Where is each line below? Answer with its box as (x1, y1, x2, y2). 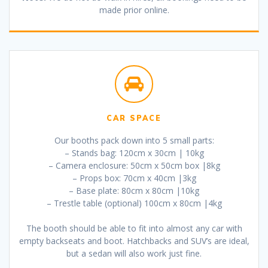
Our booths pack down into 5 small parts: (54, 135, 214, 147)
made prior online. (99, 4, 169, 16)
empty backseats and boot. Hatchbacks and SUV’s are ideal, (19, 235, 249, 247)
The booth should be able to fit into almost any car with (26, 223, 242, 234)
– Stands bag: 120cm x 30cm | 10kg (64, 147, 204, 159)
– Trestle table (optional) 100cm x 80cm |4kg (46, 197, 222, 209)
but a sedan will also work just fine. (66, 248, 202, 260)
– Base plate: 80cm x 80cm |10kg (69, 185, 199, 197)
